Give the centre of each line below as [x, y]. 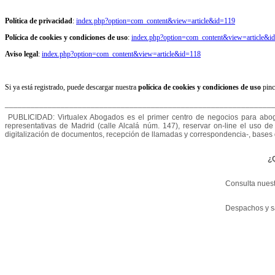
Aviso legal [21, 54]
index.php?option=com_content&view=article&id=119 [156, 21]
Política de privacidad [39, 21]
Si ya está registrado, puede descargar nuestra [72, 87]
